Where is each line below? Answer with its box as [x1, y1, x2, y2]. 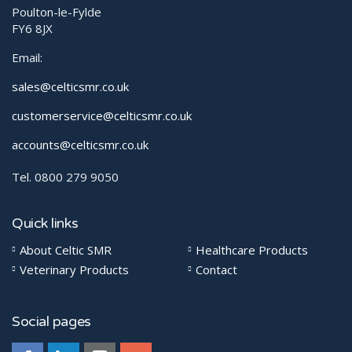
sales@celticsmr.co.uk [12, 79, 129, 94]
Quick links [12, 214, 79, 232]
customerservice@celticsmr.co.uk [12, 108, 192, 123]
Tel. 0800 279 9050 [12, 169, 119, 185]
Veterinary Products [20, 262, 129, 277]
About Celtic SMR [20, 242, 112, 258]
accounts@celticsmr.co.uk [12, 137, 148, 152]
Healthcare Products [196, 242, 308, 258]
